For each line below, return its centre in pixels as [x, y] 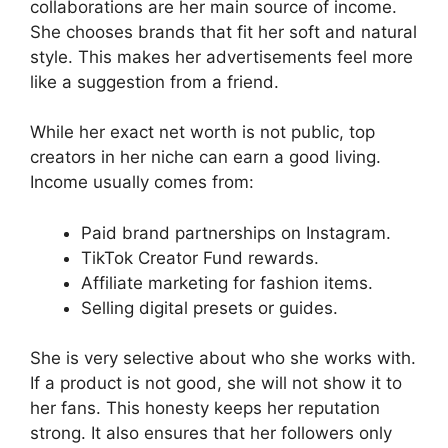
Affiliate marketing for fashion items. [227, 282]
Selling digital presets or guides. [209, 307]
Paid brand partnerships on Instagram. [236, 232]
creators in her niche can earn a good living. [205, 157]
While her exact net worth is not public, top [202, 132]
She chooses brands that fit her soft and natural [223, 31]
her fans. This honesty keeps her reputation [205, 408]
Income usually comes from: [142, 182]
